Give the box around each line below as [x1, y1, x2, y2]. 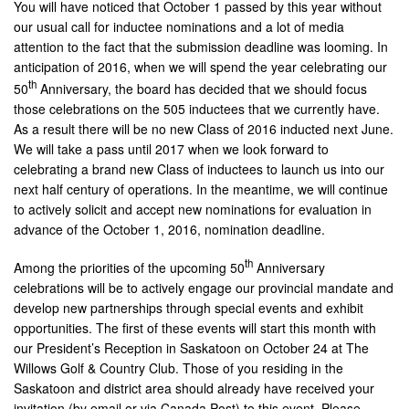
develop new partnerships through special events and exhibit [14, 298, 363, 317]
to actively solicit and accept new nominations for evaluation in [14, 200, 372, 219]
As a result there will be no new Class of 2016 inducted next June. [14, 120, 393, 139]
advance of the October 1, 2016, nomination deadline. [14, 220, 325, 239]
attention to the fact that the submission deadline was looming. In [14, 37, 388, 56]
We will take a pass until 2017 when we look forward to [14, 140, 329, 159]
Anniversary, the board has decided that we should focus [37, 79, 367, 99]
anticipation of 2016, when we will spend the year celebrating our [14, 57, 387, 76]
